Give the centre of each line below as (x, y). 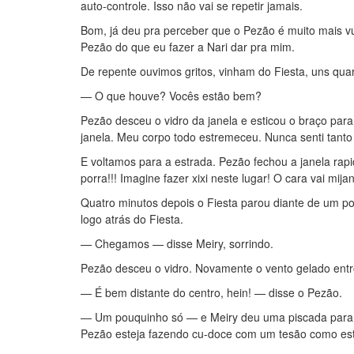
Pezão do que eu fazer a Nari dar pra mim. (188, 47)
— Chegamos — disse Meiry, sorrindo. (177, 243)
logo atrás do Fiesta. (132, 219)
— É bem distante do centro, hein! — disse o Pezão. (211, 292)
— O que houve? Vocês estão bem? (171, 96)
